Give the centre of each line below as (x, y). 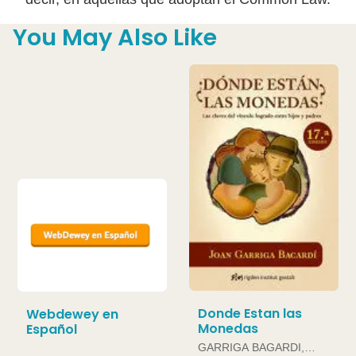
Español (52, 329)
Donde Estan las (250, 313)
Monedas (228, 328)
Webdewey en (72, 314)
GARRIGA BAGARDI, (251, 347)
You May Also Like (115, 38)
